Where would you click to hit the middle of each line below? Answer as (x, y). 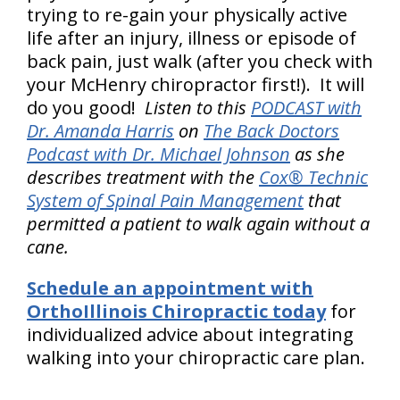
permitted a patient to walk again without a (198, 224)
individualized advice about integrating (190, 334)
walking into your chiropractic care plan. (196, 358)
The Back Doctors (271, 131)
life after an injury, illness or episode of (192, 38)
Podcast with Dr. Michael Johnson (158, 154)
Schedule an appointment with (170, 288)
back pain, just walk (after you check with (200, 61)
